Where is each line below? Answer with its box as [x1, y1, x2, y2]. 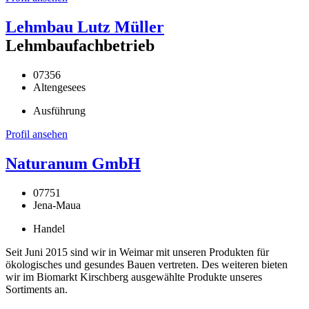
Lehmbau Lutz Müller [6, 18, 164, 37]
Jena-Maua [33, 199, 81, 211]
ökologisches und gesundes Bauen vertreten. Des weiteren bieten [6, 258, 288, 270]
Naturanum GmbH [6, 154, 141, 172]
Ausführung [33, 104, 86, 117]
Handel [33, 222, 65, 235]
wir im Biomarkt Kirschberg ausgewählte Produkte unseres [6, 270, 262, 283]
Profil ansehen [6, 128, 68, 140]
